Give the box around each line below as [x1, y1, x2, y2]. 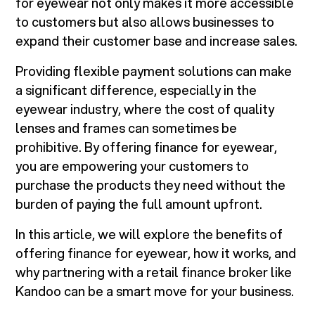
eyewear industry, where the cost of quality [15, 100, 275, 119]
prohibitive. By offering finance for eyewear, [15, 138, 278, 157]
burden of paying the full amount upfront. [15, 195, 263, 214]
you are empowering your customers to [15, 157, 250, 176]
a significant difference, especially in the [15, 81, 257, 100]
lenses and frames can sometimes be [15, 119, 238, 138]
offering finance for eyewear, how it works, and [15, 244, 297, 263]
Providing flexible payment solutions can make [15, 62, 292, 81]
